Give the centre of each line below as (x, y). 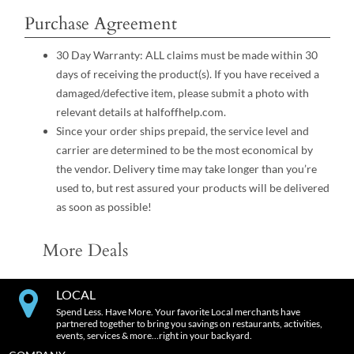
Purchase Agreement (100, 23)
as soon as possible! (104, 207)
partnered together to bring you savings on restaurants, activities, (189, 324)
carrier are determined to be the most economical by (184, 150)
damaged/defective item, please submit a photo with (182, 93)
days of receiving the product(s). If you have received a (187, 74)
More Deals (85, 251)
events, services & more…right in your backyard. (154, 336)
